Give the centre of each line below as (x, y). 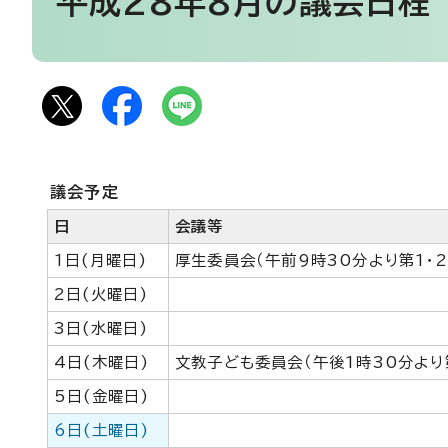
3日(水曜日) (101, 328)
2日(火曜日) (101, 294)
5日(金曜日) (102, 396)
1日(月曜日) (101, 260)
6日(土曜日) (102, 430)
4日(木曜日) (102, 362)
